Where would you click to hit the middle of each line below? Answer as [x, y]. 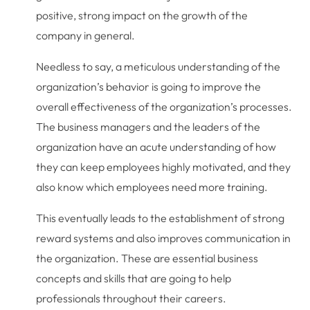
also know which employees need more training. [152, 186]
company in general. [86, 35]
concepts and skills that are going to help [134, 278]
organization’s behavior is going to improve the [149, 86]
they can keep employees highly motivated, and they [164, 166]
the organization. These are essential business [147, 258]
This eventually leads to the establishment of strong [161, 218]
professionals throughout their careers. [131, 298]
